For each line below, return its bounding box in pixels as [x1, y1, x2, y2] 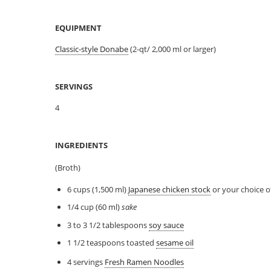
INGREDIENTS [55, 139, 108, 151]
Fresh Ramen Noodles [104, 256, 184, 267]
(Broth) [55, 162, 81, 173]
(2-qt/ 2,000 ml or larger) [128, 43, 217, 54]
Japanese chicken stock [128, 183, 211, 195]
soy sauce [148, 219, 184, 230]
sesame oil [155, 237, 194, 248]
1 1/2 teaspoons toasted [67, 237, 156, 248]
